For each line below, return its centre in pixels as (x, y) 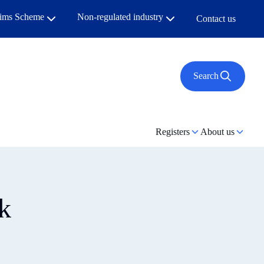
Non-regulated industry (120, 17)
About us (217, 132)
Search (206, 76)
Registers (173, 132)
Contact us (216, 19)
